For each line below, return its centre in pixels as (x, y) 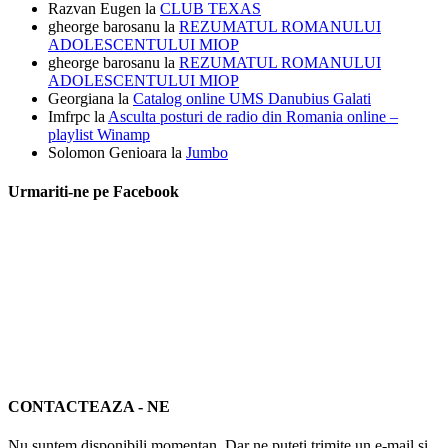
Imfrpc (69, 116)
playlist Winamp (99, 134)
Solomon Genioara (107, 152)
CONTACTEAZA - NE (89, 406)
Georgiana (81, 98)
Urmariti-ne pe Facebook (93, 192)
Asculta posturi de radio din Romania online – (253, 116)
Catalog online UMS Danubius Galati (252, 98)
